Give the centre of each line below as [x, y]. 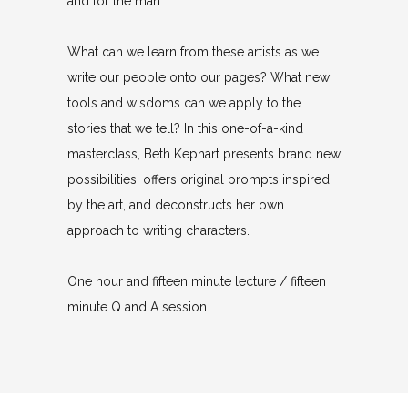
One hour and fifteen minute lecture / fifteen [197, 281]
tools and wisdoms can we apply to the [184, 102]
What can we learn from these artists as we [193, 51]
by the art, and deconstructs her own [176, 204]
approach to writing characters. [158, 230]
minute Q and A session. [138, 306]
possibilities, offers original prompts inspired [199, 179]
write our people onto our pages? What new [199, 77]
